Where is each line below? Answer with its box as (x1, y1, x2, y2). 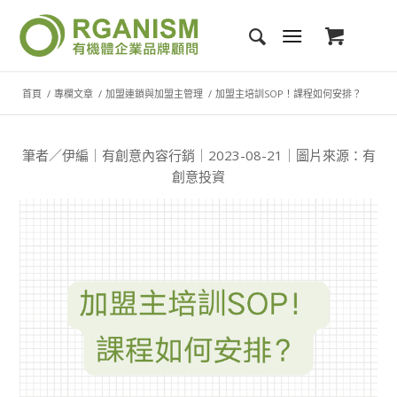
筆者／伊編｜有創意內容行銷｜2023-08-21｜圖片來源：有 (21, 145, 376, 164)
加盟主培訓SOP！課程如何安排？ (215, 87, 362, 100)
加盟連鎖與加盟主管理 (105, 87, 204, 100)
